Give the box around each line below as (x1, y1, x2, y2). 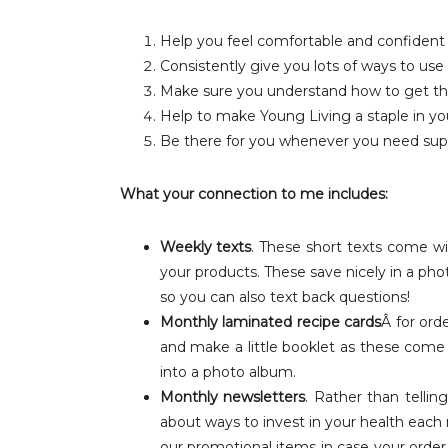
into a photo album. (159, 363, 296, 381)
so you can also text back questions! (159, 288, 410, 306)
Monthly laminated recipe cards (159, 313, 381, 331)
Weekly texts (159, 238, 252, 256)
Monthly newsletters (159, 388, 306, 406)
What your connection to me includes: (119, 185, 388, 203)
